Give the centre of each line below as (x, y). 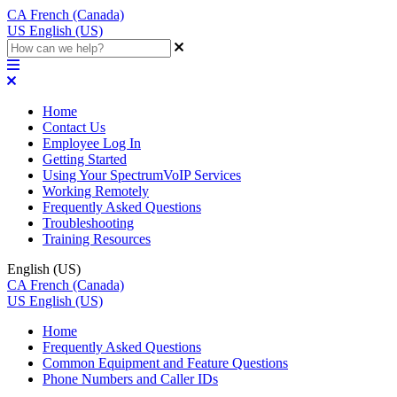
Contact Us (74, 127)
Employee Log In (92, 143)
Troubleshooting (88, 223)
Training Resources (97, 239)
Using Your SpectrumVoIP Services (142, 175)
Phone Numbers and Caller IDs (130, 379)
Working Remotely (96, 191)
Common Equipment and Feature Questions (165, 363)
